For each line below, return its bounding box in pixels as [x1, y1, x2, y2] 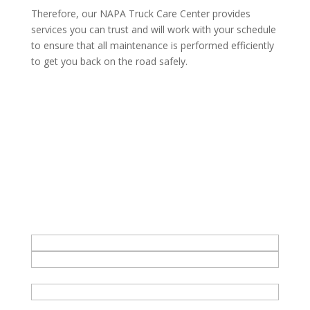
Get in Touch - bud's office [30, 177, 188, 194]
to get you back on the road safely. [30, 54, 188, 68]
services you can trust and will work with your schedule [30, 22, 276, 36]
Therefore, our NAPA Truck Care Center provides [30, 6, 250, 20]
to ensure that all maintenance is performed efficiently [30, 38, 274, 52]
